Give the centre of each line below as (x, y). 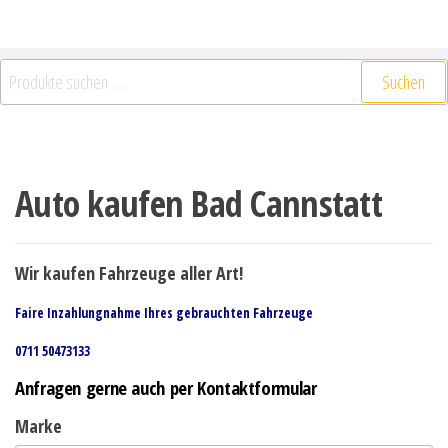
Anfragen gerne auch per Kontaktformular (166, 387)
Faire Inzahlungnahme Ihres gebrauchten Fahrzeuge (164, 313)
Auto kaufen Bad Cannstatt (198, 203)
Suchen (403, 82)
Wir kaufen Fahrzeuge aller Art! (129, 273)
